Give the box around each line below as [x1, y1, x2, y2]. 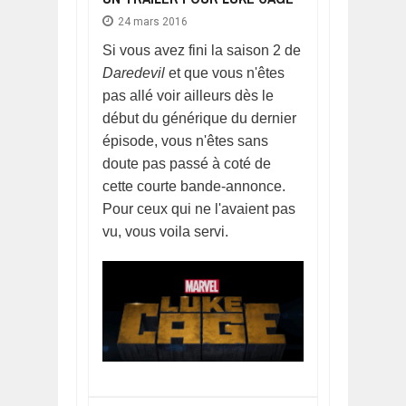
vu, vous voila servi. [102, 223, 232, 239]
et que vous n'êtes [169, 64, 285, 81]
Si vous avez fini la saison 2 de [102, 42, 301, 58]
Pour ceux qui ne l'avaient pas [102, 200, 295, 217]
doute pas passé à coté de [102, 155, 271, 171]
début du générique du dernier [102, 110, 296, 126]
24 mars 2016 [117, 14, 188, 28]
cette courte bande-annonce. [102, 178, 285, 194]
